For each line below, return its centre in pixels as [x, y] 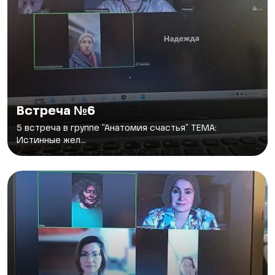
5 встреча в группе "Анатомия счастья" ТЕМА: [117, 128]
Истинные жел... [51, 140]
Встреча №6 [56, 111]
